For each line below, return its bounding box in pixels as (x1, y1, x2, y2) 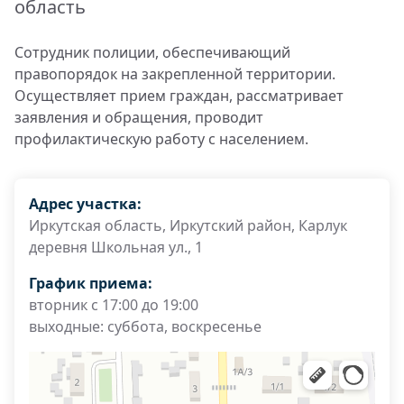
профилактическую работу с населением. (14, 129, 308, 149)
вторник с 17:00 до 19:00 (29, 295, 198, 315)
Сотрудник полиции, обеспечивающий (14, 42, 290, 62)
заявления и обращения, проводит (14, 107, 263, 127)
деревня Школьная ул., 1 (29, 237, 203, 257)
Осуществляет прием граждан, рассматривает (14, 86, 344, 106)
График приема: (29, 273, 152, 293)
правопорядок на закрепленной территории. (14, 64, 335, 84)
